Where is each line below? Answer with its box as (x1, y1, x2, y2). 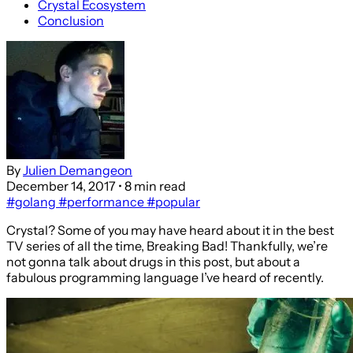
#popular (144, 193, 200, 210)
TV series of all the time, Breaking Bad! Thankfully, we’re (6, 237, 328, 254)
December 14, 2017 (6, 177, 116, 194)
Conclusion (38, 12, 104, 28)
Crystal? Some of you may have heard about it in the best (6, 221, 334, 238)
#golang (6, 193, 56, 210)
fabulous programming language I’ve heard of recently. (6, 269, 324, 285)
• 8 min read (116, 177, 186, 194)
